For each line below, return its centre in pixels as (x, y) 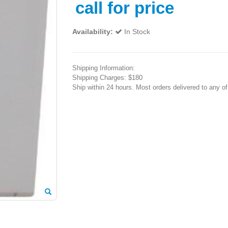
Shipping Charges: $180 (107, 77)
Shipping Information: (103, 68)
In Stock (137, 31)
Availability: (92, 31)
